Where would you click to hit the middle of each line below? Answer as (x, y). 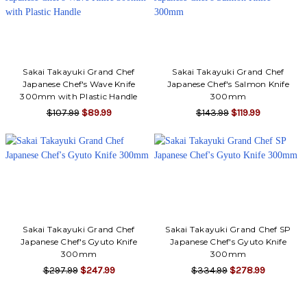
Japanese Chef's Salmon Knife (228, 84)
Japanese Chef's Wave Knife (79, 84)
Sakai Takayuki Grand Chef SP (228, 229)
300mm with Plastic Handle (79, 96)
